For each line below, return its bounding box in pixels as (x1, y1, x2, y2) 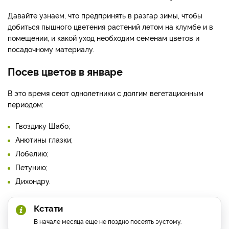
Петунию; (15, 162, 48, 172)
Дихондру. (15, 175, 51, 186)
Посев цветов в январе (8, 63, 123, 78)
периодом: (8, 99, 43, 109)
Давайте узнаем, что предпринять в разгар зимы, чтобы (8, 10, 202, 20)
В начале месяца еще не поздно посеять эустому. (34, 216, 181, 225)
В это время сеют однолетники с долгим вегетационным (8, 87, 203, 98)
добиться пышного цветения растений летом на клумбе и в (8, 21, 213, 31)
